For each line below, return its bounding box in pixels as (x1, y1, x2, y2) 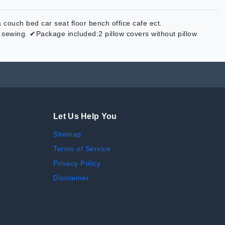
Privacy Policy (53, 159, 100, 168)
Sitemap (53, 130, 81, 139)
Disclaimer (53, 174, 89, 182)
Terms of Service (53, 145, 110, 153)
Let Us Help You (53, 112, 117, 121)
